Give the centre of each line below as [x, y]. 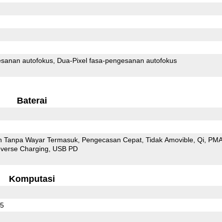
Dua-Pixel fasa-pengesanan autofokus [133, 60]
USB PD [65, 148]
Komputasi [32, 179]
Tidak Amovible [169, 139]
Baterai [32, 100]
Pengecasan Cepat [111, 139]
